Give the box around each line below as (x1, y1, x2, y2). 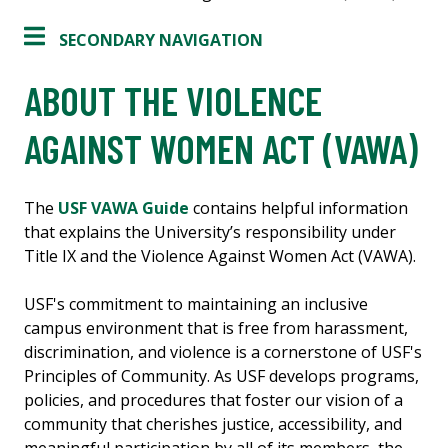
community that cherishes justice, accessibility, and (24, 413, 402, 436)
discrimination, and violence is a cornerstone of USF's (24, 341, 422, 364)
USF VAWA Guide (58, 197, 189, 220)
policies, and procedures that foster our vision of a (24, 389, 403, 412)
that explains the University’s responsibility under (24, 221, 396, 244)
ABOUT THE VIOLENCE (24, 76, 322, 125)
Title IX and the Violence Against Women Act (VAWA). (24, 245, 416, 268)
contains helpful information (189, 197, 408, 220)
